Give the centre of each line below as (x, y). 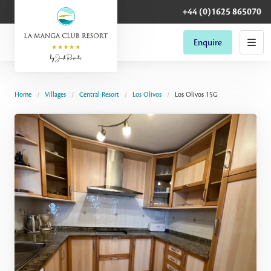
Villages (55, 94)
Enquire (208, 42)
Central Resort (99, 94)
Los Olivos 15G (196, 94)
